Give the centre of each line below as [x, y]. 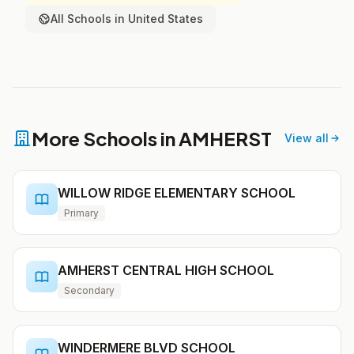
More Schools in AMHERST [152, 138]
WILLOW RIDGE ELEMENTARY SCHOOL [177, 193]
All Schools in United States [127, 19]
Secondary [89, 290]
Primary [81, 213]
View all [307, 138]
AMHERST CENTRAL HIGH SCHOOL [166, 270]
